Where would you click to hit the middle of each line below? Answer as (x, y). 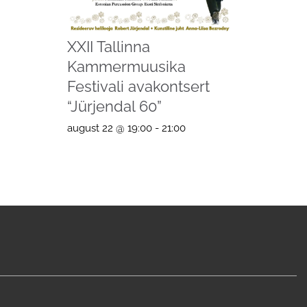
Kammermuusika (126, 66)
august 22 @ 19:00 (109, 128)
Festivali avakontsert (138, 86)
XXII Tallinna (108, 46)
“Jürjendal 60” (114, 106)
